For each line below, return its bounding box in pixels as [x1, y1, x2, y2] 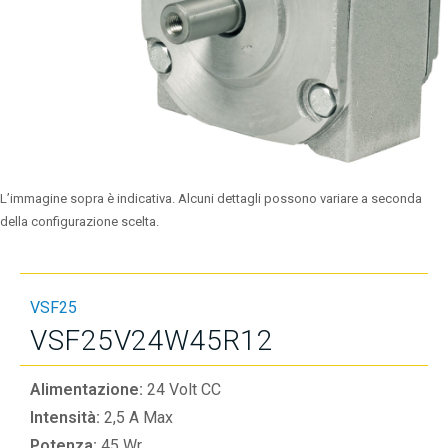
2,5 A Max [104, 408, 173, 427]
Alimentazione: [30, 380, 147, 399]
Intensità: [30, 408, 104, 427]
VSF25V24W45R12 [30, 324, 273, 357]
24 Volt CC [147, 380, 221, 399]
